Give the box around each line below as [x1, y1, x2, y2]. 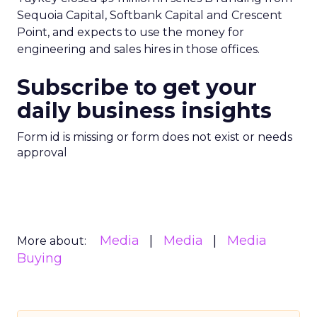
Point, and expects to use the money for [17, 25, 244, 39]
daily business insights [17, 98, 272, 124]
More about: [17, 234, 86, 248]
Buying [17, 250, 62, 266]
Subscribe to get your [17, 74, 257, 100]
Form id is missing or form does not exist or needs [17, 130, 292, 144]
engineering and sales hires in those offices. [17, 42, 260, 56]
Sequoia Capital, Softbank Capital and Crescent [17, 8, 282, 22]
